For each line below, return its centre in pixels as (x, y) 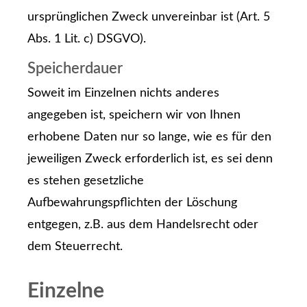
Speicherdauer (75, 69)
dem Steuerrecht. (75, 247)
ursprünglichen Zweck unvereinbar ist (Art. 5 (149, 17)
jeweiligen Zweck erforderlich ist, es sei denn (150, 159)
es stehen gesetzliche (86, 181)
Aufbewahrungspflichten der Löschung (132, 203)
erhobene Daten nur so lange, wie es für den (149, 137)
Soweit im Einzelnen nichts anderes (123, 94)
